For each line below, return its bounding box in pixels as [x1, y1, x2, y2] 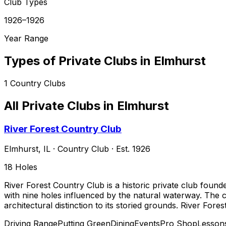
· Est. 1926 [109, 144, 150, 154]
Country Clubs [10, 78, 66, 88]
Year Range [4, 33, 48, 43]
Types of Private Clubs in [4, 53, 154, 68]
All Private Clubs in [4, 98, 117, 113]
